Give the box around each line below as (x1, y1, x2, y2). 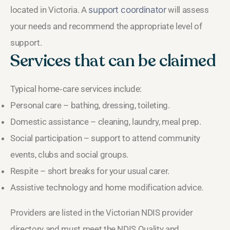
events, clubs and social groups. (10, 149, 129, 160)
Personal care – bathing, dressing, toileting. (10, 100, 170, 110)
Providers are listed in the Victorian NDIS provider (10, 207, 193, 218)
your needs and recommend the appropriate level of (10, 21, 202, 31)
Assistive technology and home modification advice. (10, 182, 203, 193)
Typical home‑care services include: (10, 83, 142, 94)
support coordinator (88, 4, 166, 15)
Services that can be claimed (10, 49, 216, 72)
